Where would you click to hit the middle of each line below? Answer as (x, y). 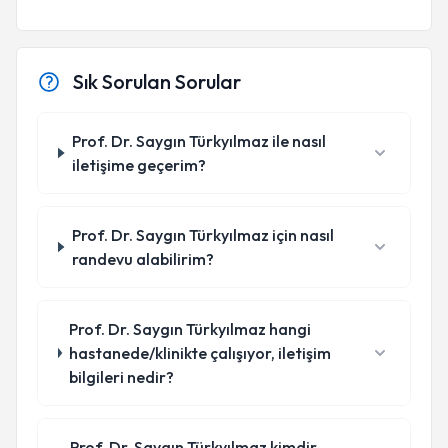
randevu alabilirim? (142, 259)
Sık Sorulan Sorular (157, 81)
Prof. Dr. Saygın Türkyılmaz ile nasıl (199, 141)
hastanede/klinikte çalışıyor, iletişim (200, 353)
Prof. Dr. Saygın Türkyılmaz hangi (190, 329)
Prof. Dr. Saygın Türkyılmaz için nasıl (202, 235)
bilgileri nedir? (122, 377)
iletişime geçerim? (139, 165)
